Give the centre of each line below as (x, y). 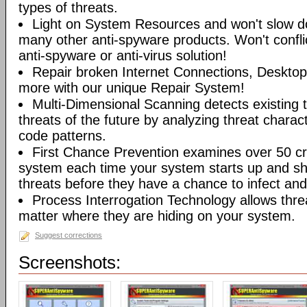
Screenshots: (70, 262)
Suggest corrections (69, 235)
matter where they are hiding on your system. (157, 216)
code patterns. (62, 136)
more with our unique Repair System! (132, 88)
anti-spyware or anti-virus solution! (123, 56)
